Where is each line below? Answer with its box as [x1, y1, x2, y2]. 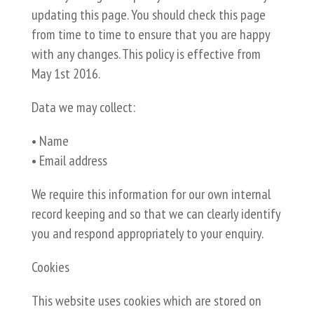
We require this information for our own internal [31, 185, 271, 203]
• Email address [31, 151, 107, 170]
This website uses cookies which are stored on [31, 292, 261, 310]
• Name [31, 132, 69, 150]
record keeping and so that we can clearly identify [31, 205, 280, 223]
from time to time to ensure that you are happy [31, 25, 270, 43]
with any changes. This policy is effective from [31, 45, 261, 63]
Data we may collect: [31, 98, 135, 116]
